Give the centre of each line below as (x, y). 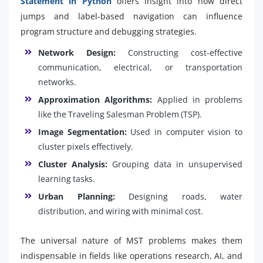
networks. (57, 82)
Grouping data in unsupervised (175, 164)
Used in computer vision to (185, 131)
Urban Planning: (77, 196)
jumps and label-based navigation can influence (131, 16)
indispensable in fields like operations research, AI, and (131, 255)
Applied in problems (197, 99)
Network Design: (77, 52)
